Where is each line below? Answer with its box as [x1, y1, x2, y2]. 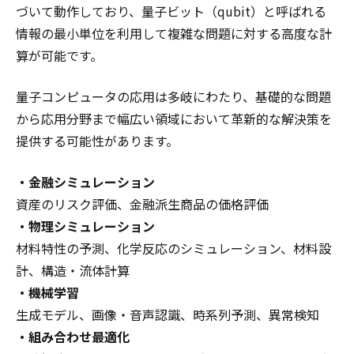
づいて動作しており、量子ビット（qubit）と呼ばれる [16, 2, 326, 21]
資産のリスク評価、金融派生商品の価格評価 [16, 194, 269, 213]
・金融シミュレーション [16, 172, 155, 191]
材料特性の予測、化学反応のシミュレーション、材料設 [16, 239, 331, 258]
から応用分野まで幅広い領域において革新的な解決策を [16, 109, 332, 128]
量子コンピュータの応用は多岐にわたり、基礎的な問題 [16, 87, 331, 106]
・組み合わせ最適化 [16, 327, 130, 346]
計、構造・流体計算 [16, 261, 130, 280]
